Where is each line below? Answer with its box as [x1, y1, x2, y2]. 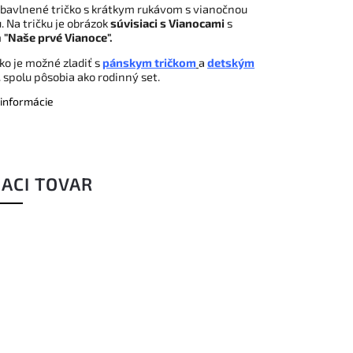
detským [207, 54, 255, 69]
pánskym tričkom [102, 54, 196, 69]
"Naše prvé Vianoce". [4, 29, 113, 44]
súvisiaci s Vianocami [110, 15, 227, 30]
